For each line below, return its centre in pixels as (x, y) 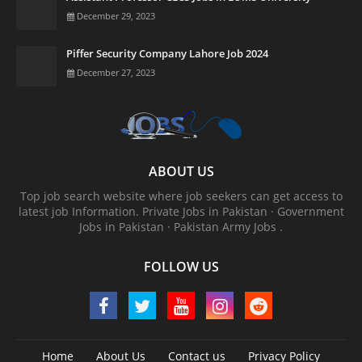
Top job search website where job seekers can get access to (181, 196)
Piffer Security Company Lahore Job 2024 (167, 54)
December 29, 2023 (116, 16)
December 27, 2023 (116, 73)
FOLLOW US (181, 267)
